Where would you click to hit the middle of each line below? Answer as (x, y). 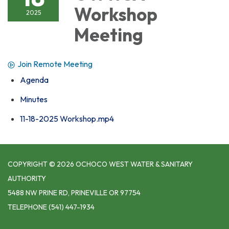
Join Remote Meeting (55, 64)
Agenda (34, 79)
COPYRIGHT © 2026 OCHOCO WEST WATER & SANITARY (100, 164)
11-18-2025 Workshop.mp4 (67, 118)
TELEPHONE (27, 207)
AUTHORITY (27, 178)
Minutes (34, 99)
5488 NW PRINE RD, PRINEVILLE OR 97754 (74, 192)
